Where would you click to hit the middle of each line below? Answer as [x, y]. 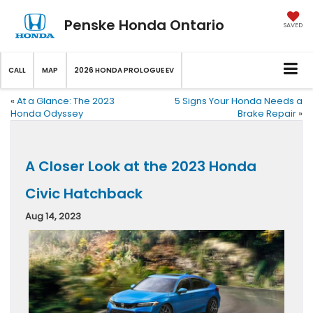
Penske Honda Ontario [144, 25]
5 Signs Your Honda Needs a [239, 101]
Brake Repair [267, 114]
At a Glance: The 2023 [66, 101]
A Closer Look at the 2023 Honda [141, 167]
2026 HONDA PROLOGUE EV [124, 71]
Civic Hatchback [84, 194]
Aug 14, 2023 [53, 217]
